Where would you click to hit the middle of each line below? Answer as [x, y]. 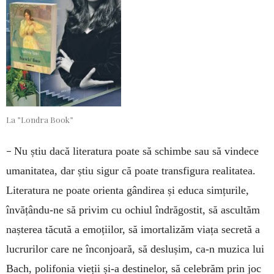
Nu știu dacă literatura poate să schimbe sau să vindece [136, 151]
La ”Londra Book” [40, 119]
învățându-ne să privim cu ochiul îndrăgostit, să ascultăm [133, 209]
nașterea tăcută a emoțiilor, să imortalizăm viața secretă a [133, 229]
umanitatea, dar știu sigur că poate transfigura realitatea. [131, 170]
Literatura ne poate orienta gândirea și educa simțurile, [128, 190]
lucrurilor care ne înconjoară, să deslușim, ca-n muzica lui [135, 249]
